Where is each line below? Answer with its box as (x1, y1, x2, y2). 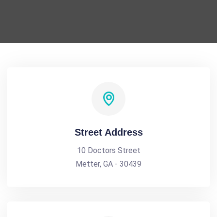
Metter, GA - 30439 (76, 159, 141, 169)
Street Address (74, 127, 143, 138)
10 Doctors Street (77, 146, 140, 155)
